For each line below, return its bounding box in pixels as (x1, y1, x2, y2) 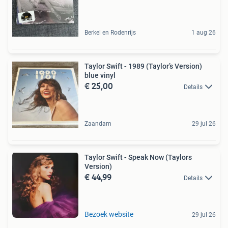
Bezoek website (84, 210, 133, 218)
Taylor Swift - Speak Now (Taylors (84, 153, 192, 161)
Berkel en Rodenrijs (84, 28, 136, 36)
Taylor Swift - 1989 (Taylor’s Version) (84, 62, 202, 70)
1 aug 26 (191, 28, 216, 36)
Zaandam (84, 120, 111, 127)
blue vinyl (84, 71, 116, 79)
